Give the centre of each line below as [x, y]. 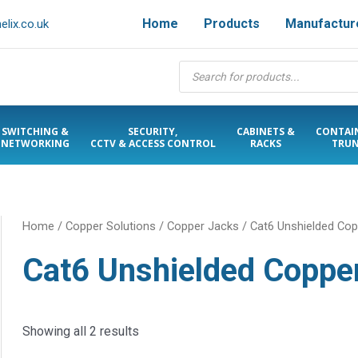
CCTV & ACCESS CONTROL [153, 143]
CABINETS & [265, 131]
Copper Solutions [111, 226]
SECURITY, [153, 131]
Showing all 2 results [81, 331]
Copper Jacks [203, 226]
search [197, 78]
